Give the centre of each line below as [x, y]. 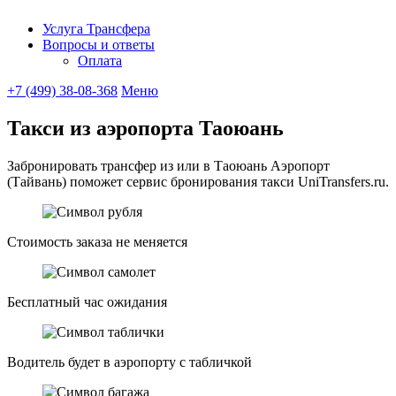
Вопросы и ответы [99, 45]
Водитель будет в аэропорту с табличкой [129, 362]
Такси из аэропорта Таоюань [145, 128]
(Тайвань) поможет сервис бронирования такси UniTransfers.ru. [198, 181]
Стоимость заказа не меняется [97, 241]
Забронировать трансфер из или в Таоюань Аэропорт [168, 165]
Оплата [100, 61]
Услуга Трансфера [96, 29]
